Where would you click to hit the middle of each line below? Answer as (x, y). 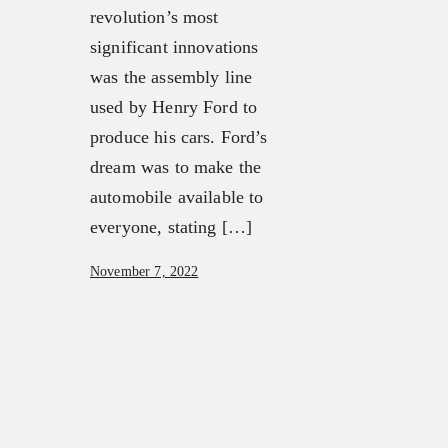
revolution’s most (154, 17)
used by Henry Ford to (174, 107)
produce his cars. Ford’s (179, 137)
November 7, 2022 (144, 272)
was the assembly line (171, 77)
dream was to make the (176, 167)
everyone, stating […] (171, 227)
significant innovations (174, 47)
